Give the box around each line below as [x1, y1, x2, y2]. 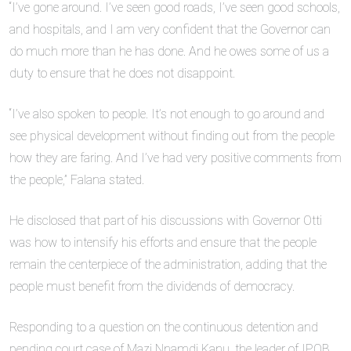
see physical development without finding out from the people [9, 128, 335, 144]
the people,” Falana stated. [9, 172, 144, 188]
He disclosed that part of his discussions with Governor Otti [9, 213, 322, 229]
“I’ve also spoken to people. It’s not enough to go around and [9, 107, 324, 122]
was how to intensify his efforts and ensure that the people [9, 235, 317, 251]
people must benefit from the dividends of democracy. [9, 279, 295, 295]
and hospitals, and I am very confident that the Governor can [9, 22, 331, 38]
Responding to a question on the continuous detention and [9, 320, 318, 335]
